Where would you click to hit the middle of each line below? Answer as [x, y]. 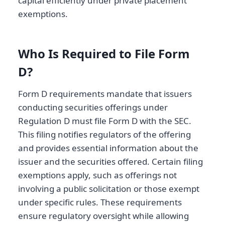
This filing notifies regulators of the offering [104, 135]
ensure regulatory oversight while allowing [103, 216]
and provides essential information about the [108, 148]
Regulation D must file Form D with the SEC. [105, 121]
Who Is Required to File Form [104, 54]
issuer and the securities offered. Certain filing [110, 162]
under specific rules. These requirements [100, 202]
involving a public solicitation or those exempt [109, 189]
